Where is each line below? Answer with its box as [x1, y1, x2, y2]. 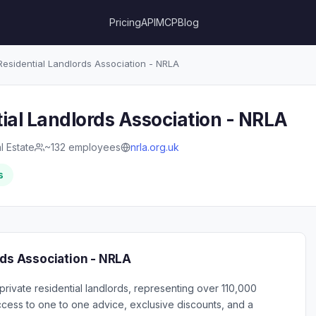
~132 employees [44, 141, 121, 153]
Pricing [109, 16, 142, 28]
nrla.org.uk [130, 141, 179, 153]
